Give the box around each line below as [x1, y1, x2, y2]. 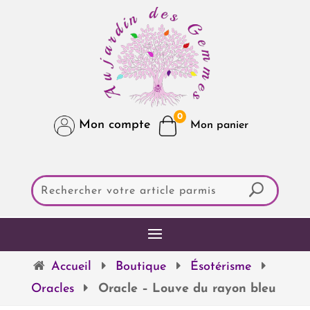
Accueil [51, 259, 91, 273]
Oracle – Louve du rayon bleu [98, 282, 276, 295]
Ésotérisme [190, 259, 252, 273]
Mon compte [75, 118, 151, 132]
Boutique [116, 259, 167, 273]
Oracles [30, 282, 74, 295]
